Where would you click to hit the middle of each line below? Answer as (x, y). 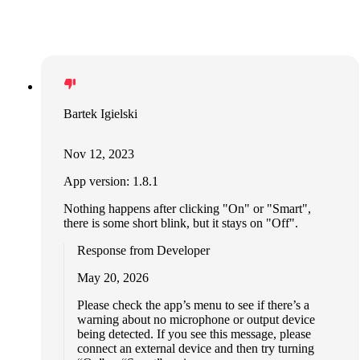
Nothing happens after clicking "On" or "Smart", (187, 208)
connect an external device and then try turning (195, 348)
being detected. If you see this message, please (194, 333)
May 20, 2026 (112, 277)
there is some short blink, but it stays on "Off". (180, 223)
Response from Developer (143, 250)
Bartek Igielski (100, 113)
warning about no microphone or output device (196, 319)
